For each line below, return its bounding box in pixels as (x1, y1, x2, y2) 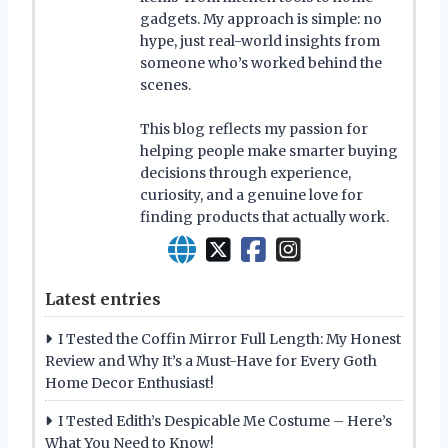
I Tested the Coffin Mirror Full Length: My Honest (58, 329, 401, 348)
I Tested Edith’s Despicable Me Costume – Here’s (58, 411, 392, 430)
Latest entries (45, 288, 161, 309)
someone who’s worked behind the (140, 53, 382, 72)
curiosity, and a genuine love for (140, 185, 363, 204)
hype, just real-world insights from (140, 31, 380, 50)
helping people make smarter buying (140, 141, 398, 160)
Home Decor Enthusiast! (45, 373, 214, 392)
